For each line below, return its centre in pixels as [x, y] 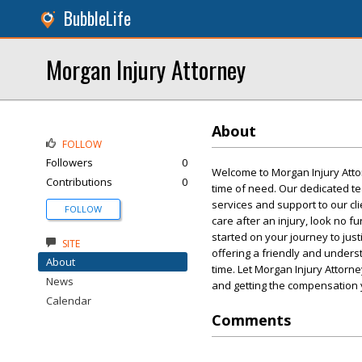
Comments [251, 320]
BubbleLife [97, 18]
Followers [69, 162]
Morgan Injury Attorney [146, 69]
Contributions [79, 182]
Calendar [69, 301]
